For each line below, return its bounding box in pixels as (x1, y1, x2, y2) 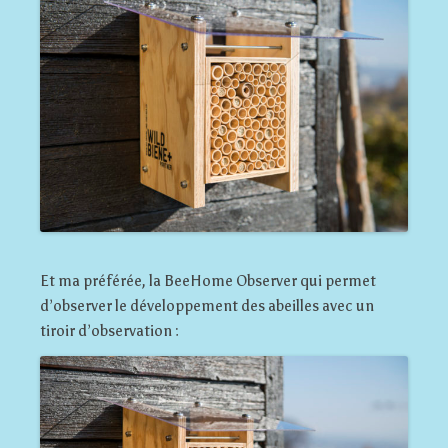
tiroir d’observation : (40, 321, 179, 340)
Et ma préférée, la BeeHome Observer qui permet (40, 271, 376, 290)
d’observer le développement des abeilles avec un (40, 296, 374, 315)
